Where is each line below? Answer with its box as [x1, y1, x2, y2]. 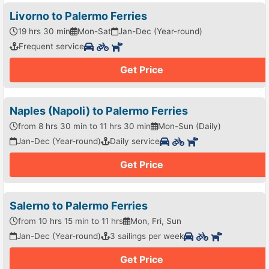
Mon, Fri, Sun [130, 216, 181, 226]
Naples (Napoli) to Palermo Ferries [10, 104, 188, 118]
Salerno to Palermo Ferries [10, 199, 148, 213]
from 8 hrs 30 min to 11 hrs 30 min [18, 121, 151, 131]
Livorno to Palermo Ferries [10, 10, 147, 23]
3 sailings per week [110, 231, 184, 241]
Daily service [110, 136, 160, 147]
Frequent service [19, 41, 84, 52]
